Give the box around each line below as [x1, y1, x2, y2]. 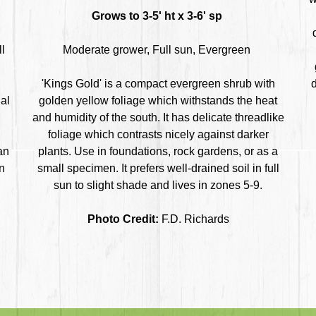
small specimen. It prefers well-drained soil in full [37, 162, 279, 174]
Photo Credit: [87, 212, 159, 225]
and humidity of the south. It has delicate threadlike [32, 111, 284, 123]
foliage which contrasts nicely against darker [47, 128, 269, 140]
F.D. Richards [158, 212, 229, 225]
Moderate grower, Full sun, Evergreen [63, 43, 253, 56]
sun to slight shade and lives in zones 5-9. [54, 178, 262, 191]
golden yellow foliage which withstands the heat [39, 94, 277, 107]
